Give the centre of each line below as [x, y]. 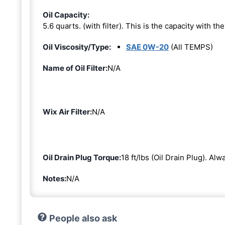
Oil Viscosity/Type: [77, 47]
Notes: [54, 178]
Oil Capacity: [66, 15]
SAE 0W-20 [147, 47]
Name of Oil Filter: [75, 68]
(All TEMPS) [191, 47]
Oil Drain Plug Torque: [82, 157]
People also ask [83, 218]
